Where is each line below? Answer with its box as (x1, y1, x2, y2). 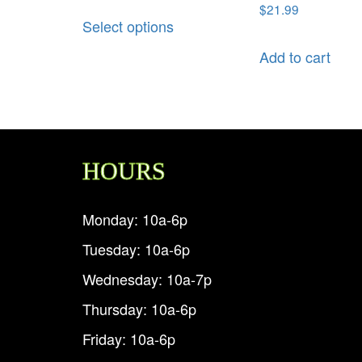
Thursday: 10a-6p (82, 298, 196, 320)
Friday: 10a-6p (82, 328, 175, 350)
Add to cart (259, 45, 331, 67)
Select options (82, 15, 174, 36)
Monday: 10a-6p (82, 208, 187, 230)
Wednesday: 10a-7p (82, 268, 212, 290)
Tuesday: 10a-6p (82, 238, 190, 260)
